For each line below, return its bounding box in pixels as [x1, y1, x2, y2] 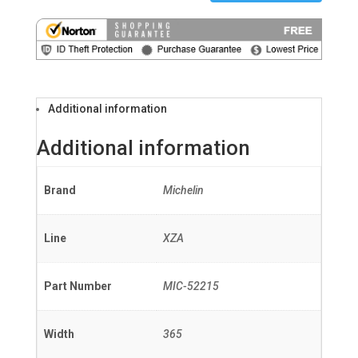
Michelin [163, 183, 204, 197]
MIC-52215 [163, 279, 219, 292]
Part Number [44, 279, 112, 292]
